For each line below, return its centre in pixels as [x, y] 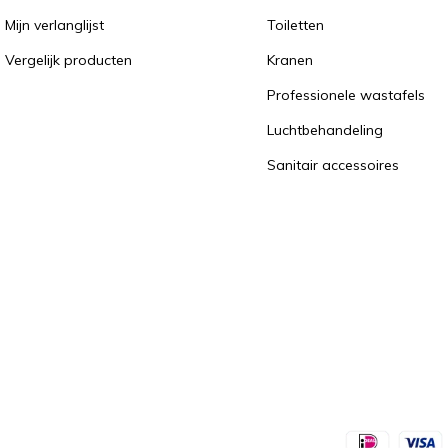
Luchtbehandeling [325, 130]
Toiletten [296, 25]
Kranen [290, 60]
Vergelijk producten [68, 60]
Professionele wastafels [346, 95]
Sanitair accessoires [333, 165]
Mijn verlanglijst [54, 25]
